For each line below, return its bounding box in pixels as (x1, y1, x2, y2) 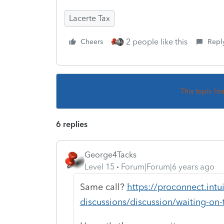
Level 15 (84, 161, 114, 171)
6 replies (56, 119, 87, 129)
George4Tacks (84, 149, 136, 159)
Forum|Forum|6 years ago (121, 161, 214, 171)
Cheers (80, 37, 103, 46)
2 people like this (126, 36, 187, 46)
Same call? (79, 181, 127, 192)
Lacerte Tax (69, 13, 110, 23)
